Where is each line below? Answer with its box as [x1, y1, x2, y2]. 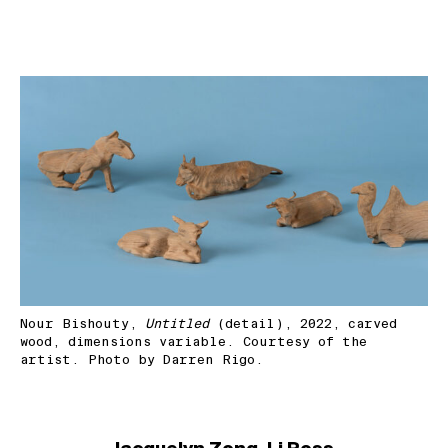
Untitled [145, 316, 209, 332]
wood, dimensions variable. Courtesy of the [20, 334, 367, 350]
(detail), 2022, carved [209, 316, 397, 332]
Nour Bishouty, [20, 316, 145, 332]
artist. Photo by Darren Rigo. [20, 352, 264, 368]
